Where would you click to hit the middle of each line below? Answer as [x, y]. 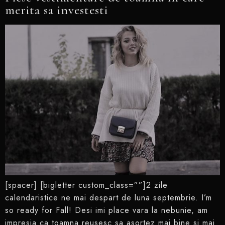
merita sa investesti [57, 10]
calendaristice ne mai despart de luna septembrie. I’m [108, 197]
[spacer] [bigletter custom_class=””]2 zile [86, 185]
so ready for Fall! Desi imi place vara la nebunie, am [106, 210]
